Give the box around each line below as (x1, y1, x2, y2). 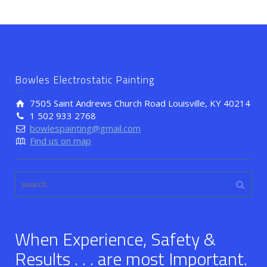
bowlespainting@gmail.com (30, 122, 141, 135)
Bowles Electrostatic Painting (15, 72, 154, 88)
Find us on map (30, 135, 91, 147)
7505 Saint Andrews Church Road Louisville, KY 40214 (30, 97, 250, 110)
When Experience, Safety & (15, 225, 216, 253)
